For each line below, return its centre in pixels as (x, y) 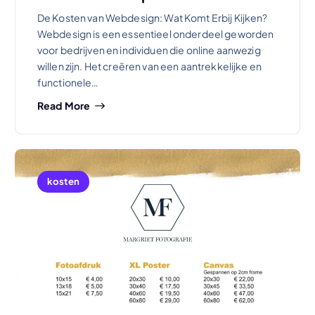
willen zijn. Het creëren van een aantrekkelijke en (149, 66)
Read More (64, 105)
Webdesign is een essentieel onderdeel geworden (155, 34)
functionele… (68, 83)
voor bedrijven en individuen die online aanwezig (149, 50)
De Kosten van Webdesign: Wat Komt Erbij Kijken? (152, 18)
